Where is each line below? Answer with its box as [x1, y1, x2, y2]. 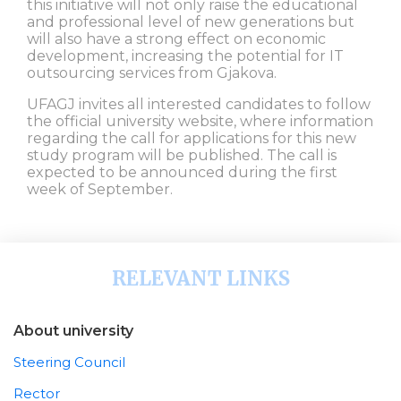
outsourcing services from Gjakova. [27, 64, 277, 81]
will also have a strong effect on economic [27, 30, 326, 47]
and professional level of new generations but [27, 13, 354, 30]
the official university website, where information [27, 112, 373, 130]
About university [13, 321, 133, 339]
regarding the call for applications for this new [27, 129, 356, 147]
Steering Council [13, 353, 125, 371]
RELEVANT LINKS [111, 265, 290, 291]
